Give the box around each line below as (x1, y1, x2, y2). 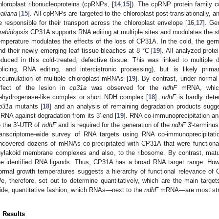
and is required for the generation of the (56, 121, 172, 129)
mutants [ (12, 102, 43, 110)
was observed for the (87, 84, 163, 91)
